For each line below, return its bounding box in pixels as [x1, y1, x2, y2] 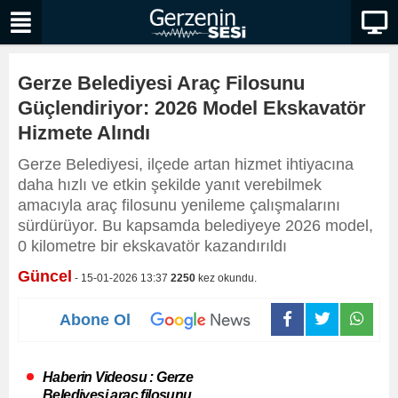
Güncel [18, 267, 72, 285]
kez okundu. [195, 272, 257, 284]
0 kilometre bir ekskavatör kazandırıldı [18, 237, 287, 255]
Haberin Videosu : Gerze [43, 369, 194, 385]
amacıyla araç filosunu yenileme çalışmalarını [18, 196, 340, 214]
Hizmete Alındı [18, 122, 150, 144]
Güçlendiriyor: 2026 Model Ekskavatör [18, 97, 366, 119]
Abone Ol [60, 310, 131, 329]
